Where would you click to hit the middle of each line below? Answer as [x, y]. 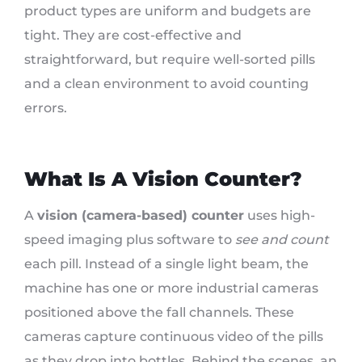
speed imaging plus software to [130, 240]
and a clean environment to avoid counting [166, 84]
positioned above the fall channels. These [159, 313]
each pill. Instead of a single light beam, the [166, 264]
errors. [46, 108]
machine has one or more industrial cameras [171, 288]
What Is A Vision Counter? [163, 179]
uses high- [280, 216]
